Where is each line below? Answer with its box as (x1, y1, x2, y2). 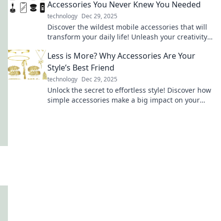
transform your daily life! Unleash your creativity (47, 32, 207, 41)
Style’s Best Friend (47, 62, 114, 73)
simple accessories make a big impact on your (47, 95, 200, 105)
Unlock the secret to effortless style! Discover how (47, 85, 211, 95)
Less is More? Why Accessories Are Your (47, 50, 195, 61)
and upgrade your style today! (47, 42, 147, 51)
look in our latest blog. (47, 105, 121, 114)
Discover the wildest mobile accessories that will (47, 22, 207, 32)
